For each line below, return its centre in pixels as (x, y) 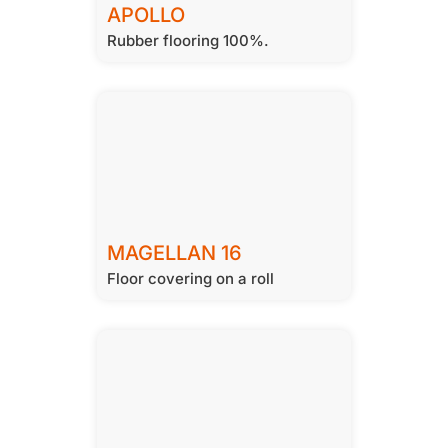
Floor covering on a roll (190, 279)
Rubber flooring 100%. (188, 41)
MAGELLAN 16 (174, 253)
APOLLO (146, 15)
